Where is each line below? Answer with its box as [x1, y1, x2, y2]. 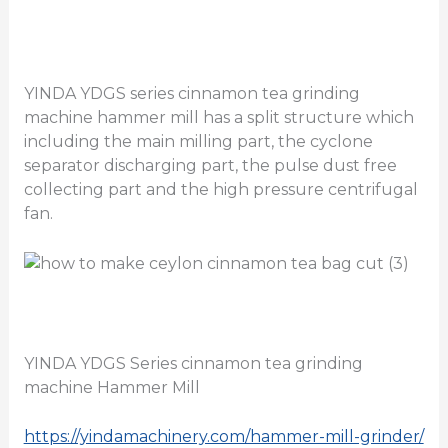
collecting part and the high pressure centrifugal [23, 179, 418, 199]
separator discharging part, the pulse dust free [23, 155, 397, 175]
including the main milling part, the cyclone [23, 131, 373, 151]
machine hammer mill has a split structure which [23, 107, 414, 127]
